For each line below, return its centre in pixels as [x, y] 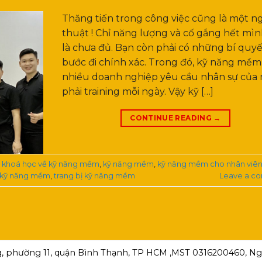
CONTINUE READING [172, 118]
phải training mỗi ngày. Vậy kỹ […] [138, 92]
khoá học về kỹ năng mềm [51, 164]
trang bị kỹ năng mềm [94, 175]
